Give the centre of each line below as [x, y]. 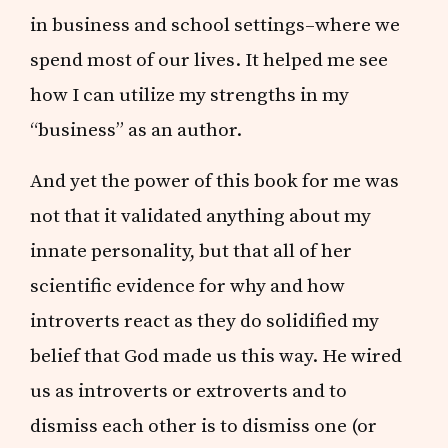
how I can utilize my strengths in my [190, 94]
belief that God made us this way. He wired [216, 355]
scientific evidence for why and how [188, 285]
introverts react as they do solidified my [205, 320]
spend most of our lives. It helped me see [209, 59]
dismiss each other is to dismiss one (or [204, 425]
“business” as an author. [136, 129]
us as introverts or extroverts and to [189, 390]
